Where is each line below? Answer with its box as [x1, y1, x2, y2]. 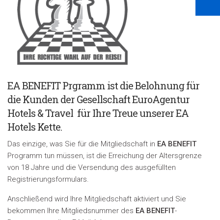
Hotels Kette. [7, 120, 62, 133]
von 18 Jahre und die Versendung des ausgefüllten [7, 163, 176, 172]
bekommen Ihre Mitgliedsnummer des [7, 206, 134, 215]
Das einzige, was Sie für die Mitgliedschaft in [7, 139, 157, 148]
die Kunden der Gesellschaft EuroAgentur [7, 93, 190, 106]
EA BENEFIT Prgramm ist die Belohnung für [7, 79, 199, 92]
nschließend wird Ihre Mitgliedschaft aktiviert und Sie [12, 194, 186, 203]
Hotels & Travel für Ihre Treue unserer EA [7, 107, 189, 119]
